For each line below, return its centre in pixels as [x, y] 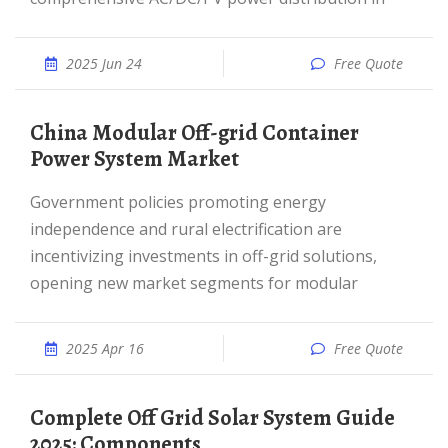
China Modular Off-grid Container [37, 133]
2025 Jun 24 [104, 63]
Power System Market [134, 159]
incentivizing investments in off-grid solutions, [203, 256]
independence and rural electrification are [186, 229]
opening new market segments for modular [194, 283]
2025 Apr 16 [105, 348]
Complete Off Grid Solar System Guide [37, 418]
